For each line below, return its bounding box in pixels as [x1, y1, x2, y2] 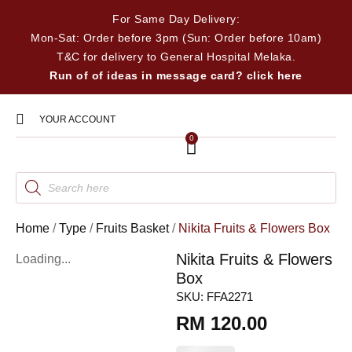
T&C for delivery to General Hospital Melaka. [57, 50, 295, 63]
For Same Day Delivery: [112, 13, 240, 25]
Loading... [16, 252, 71, 266]
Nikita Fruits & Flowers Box [178, 222, 330, 235]
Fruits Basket [96, 222, 169, 235]
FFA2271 [207, 290, 253, 303]
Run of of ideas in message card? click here [49, 69, 302, 82]
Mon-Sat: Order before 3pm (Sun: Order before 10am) [31, 31, 321, 44]
